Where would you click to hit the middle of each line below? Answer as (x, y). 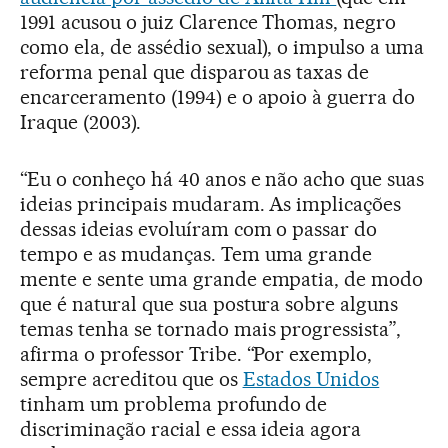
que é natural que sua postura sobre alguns (209, 303)
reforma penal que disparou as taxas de (195, 71)
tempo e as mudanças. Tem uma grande (196, 253)
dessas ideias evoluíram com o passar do (199, 228)
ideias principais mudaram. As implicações (211, 203)
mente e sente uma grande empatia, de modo (222, 278)
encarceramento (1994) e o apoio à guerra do (218, 96)
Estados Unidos (311, 378)
